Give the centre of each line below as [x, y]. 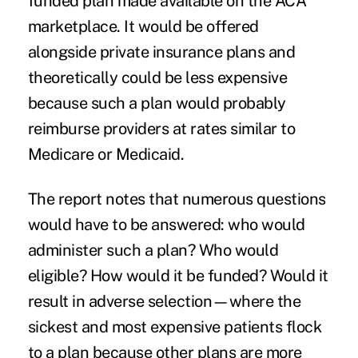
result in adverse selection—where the [164, 301]
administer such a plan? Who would [153, 250]
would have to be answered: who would [166, 224]
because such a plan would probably [157, 103]
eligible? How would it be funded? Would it [178, 275]
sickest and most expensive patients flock [175, 326]
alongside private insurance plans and [161, 52]
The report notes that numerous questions [177, 199]
